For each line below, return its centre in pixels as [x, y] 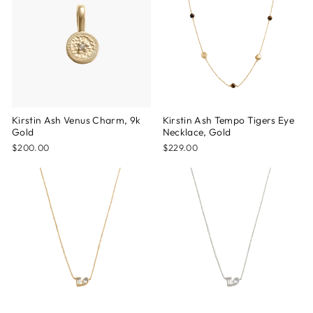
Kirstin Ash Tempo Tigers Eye [228, 120]
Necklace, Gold [197, 132]
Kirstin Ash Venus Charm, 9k [77, 120]
